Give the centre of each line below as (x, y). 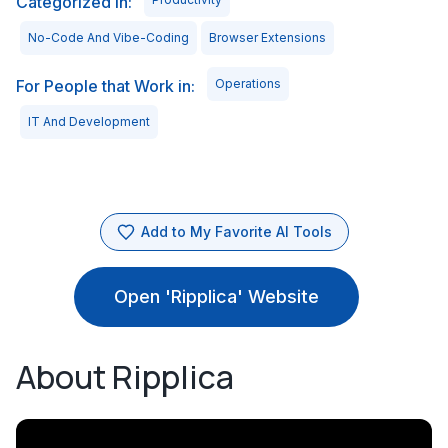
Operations (248, 83)
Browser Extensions (267, 37)
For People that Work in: (105, 86)
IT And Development (89, 121)
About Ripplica (125, 377)
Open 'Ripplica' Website (216, 296)
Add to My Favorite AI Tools (236, 231)
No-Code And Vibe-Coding (108, 37)
